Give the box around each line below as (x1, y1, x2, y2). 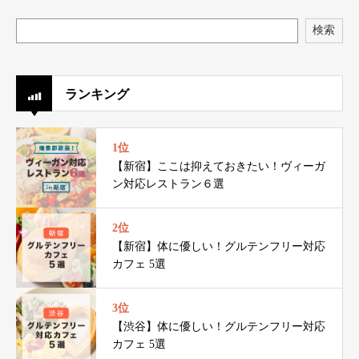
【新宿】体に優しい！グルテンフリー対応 (112, 240, 325, 252)
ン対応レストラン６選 (112, 177, 224, 190)
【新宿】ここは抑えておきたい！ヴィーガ (112, 159, 325, 172)
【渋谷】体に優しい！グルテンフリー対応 (112, 320, 325, 333)
